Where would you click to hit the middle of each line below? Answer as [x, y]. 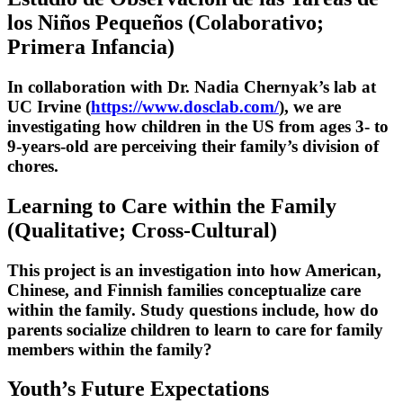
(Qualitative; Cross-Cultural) [142, 230]
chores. [33, 166]
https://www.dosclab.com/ [185, 106]
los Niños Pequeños [95, 22]
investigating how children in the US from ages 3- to [198, 126]
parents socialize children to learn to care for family [195, 329]
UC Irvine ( [49, 106]
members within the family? [110, 349]
